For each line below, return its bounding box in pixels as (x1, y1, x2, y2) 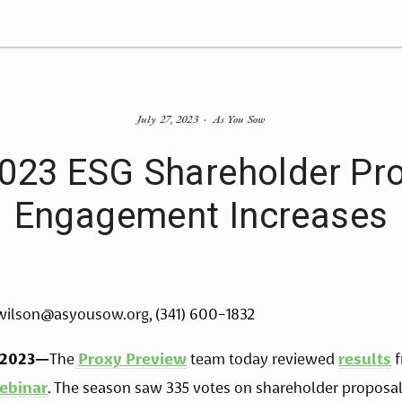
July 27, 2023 (137, 111, 198, 127)
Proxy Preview (78, 349, 187, 368)
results (338, 349, 391, 368)
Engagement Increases (13, 195, 389, 237)
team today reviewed (187, 349, 338, 368)
